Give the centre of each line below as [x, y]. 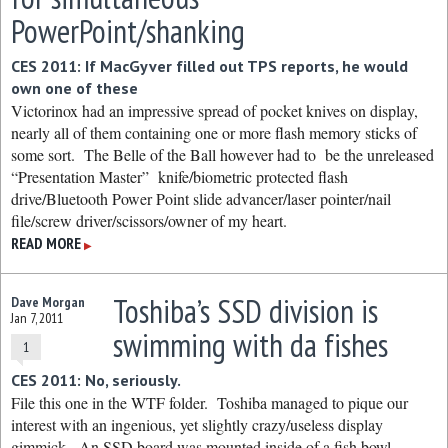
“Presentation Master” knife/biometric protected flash [179, 176]
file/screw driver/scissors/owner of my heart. [149, 220]
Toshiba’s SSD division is [245, 311]
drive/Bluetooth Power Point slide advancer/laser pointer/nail [201, 198]
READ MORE [46, 243]
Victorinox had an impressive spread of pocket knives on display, [214, 110]
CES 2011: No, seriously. [96, 380]
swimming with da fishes [250, 345]
